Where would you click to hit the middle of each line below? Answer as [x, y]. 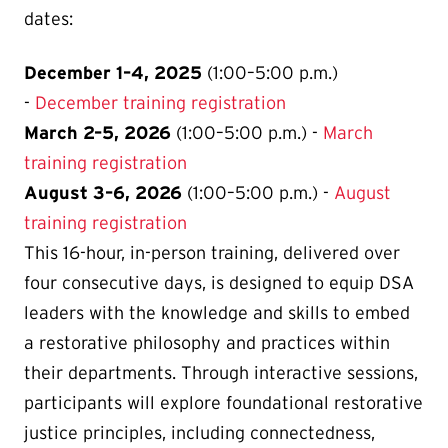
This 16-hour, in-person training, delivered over [212, 253]
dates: [48, 19]
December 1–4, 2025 [113, 73]
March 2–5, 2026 [97, 133]
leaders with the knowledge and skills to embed [217, 313]
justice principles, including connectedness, [199, 433]
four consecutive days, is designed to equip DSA [219, 283]
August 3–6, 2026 [103, 193]
